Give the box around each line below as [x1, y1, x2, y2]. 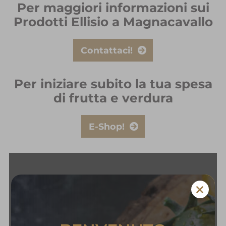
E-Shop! [89, 121, 125, 132]
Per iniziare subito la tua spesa [14, 76, 212, 91]
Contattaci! [81, 44, 133, 55]
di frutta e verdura [53, 90, 173, 105]
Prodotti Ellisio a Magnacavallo [13, 14, 213, 29]
